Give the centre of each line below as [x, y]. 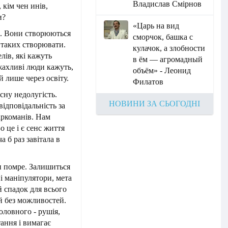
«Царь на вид [156, 26]
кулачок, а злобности [169, 48]
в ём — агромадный [168, 59]
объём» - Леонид [162, 70]
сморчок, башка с [163, 37]
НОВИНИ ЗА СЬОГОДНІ [155, 104]
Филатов [148, 82]
